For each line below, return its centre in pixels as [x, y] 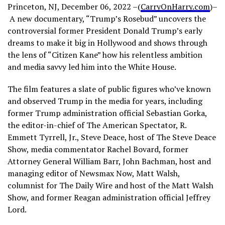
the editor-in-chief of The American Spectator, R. [97, 125]
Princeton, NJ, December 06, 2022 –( [74, 7]
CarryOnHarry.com [175, 7]
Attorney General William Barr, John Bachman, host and [109, 161]
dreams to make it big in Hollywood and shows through [107, 43]
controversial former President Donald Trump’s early [105, 31]
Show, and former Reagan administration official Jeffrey [109, 197]
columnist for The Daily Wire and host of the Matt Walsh [110, 185]
